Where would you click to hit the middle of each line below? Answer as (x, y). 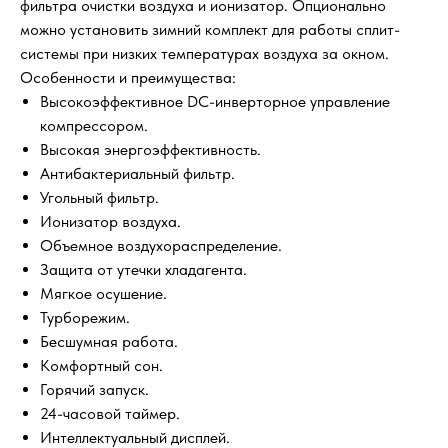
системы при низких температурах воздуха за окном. (204, 54)
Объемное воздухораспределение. (161, 246)
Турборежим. (85, 318)
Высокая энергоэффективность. (150, 150)
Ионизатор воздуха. (110, 222)
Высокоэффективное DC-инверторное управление (215, 102)
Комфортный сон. (101, 366)
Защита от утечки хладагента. (143, 270)
